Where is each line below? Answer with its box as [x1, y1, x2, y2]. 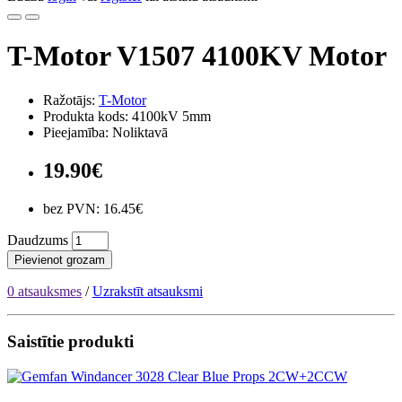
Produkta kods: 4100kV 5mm [43, 108, 211, 124]
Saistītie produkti [7, 332, 134, 352]
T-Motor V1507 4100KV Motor [7, 39, 387, 73]
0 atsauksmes [7, 283, 82, 299]
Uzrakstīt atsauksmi [92, 283, 203, 299]
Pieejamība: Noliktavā [43, 124, 168, 140]
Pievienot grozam [14, 252, 105, 267]
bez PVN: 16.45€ [43, 200, 143, 216]
